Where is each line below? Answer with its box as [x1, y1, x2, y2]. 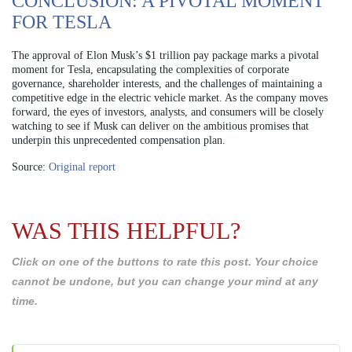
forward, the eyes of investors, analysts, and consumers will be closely [12, 105, 324, 118]
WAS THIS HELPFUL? [12, 217, 240, 244]
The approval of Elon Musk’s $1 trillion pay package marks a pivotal [12, 49, 319, 61]
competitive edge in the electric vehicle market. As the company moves [12, 91, 328, 104]
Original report [49, 160, 115, 173]
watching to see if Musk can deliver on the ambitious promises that [12, 119, 309, 132]
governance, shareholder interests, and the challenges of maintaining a [12, 77, 322, 90]
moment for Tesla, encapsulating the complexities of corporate [12, 63, 289, 75]
